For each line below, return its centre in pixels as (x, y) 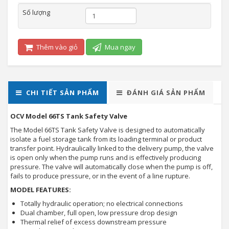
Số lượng (36, 12)
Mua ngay (119, 47)
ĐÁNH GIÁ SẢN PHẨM (166, 93)
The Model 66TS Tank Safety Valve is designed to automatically (108, 130)
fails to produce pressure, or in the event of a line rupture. (100, 176)
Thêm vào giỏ (56, 47)
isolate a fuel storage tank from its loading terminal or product (106, 139)
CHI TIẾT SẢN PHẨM (63, 93)
